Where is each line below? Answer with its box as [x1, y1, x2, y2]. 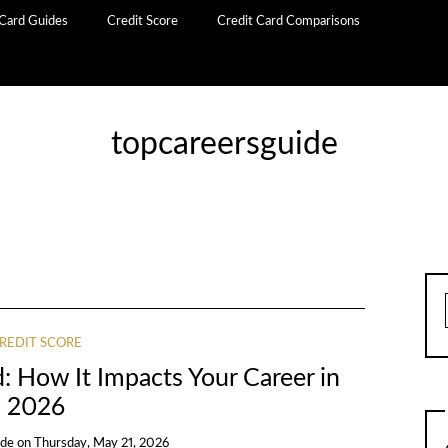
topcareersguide [110, 129, 338, 160]
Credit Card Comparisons [217, 14, 361, 28]
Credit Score [107, 14, 179, 28]
